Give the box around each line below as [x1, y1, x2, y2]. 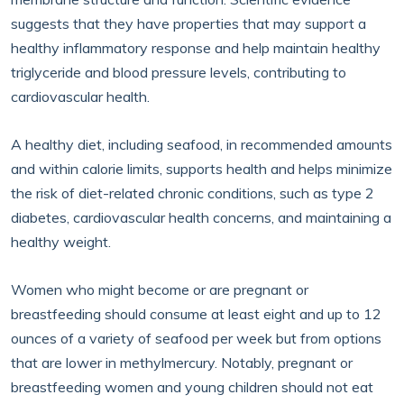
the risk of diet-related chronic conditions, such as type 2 [11, 184, 374, 202]
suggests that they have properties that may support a [11, 14, 366, 32]
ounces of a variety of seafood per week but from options [11, 329, 381, 347]
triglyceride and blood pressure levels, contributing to [11, 63, 346, 81]
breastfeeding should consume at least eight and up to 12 [11, 305, 381, 323]
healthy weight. [11, 233, 111, 251]
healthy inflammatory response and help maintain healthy [11, 39, 381, 57]
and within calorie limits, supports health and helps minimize [11, 160, 392, 178]
